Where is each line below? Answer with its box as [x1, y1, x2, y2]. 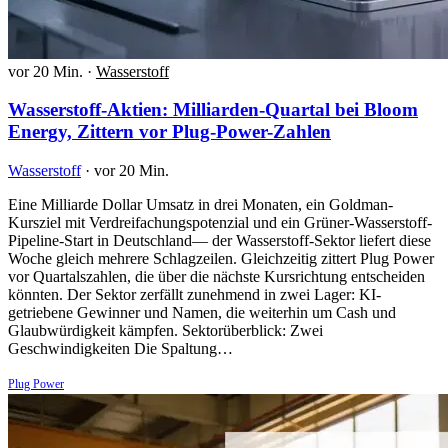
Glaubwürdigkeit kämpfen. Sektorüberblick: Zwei [8, 321, 323, 339]
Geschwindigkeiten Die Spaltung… [8, 339, 233, 357]
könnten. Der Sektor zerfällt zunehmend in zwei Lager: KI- [8, 285, 381, 303]
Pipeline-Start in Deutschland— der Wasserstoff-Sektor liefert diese [8, 231, 431, 249]
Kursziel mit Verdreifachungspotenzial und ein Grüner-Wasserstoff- [8, 213, 432, 231]
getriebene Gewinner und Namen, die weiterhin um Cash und [8, 303, 396, 321]
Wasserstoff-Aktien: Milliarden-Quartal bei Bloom [8, 99, 418, 121]
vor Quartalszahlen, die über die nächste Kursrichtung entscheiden [8, 267, 425, 285]
